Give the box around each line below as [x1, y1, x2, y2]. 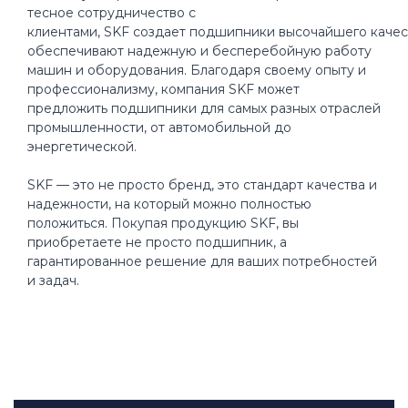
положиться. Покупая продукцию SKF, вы [27, 215, 299, 231]
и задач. [27, 272, 79, 289]
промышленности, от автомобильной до [27, 119, 291, 136]
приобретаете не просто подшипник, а [27, 234, 287, 250]
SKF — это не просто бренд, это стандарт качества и [27, 177, 377, 193]
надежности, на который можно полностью [27, 196, 311, 212]
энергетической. [27, 138, 137, 155]
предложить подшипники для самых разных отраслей [27, 100, 381, 117]
